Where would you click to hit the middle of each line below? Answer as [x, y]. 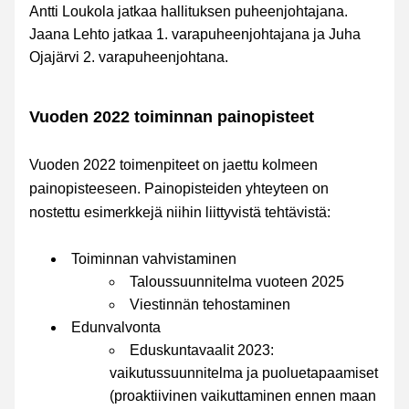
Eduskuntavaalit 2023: [202, 350]
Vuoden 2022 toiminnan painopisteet [172, 117]
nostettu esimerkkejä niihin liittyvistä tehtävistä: [180, 212]
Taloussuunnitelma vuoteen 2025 [237, 282]
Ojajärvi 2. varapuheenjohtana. [129, 57]
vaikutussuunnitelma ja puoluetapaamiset [244, 373]
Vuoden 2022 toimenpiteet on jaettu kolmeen [173, 165]
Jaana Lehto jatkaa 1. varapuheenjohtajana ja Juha [195, 34]
